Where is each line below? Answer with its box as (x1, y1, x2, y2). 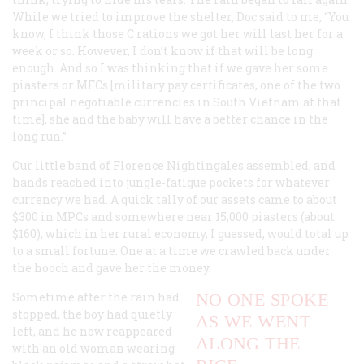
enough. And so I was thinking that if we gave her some (12, 59, 328, 76)
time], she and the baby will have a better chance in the (12, 110, 328, 127)
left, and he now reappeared (12, 323, 172, 339)
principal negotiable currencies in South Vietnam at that (12, 93, 341, 110)
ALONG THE (195, 332, 301, 353)
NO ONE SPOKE (195, 288, 329, 310)
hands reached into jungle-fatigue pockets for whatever (12, 174, 330, 190)
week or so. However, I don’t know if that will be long (12, 42, 313, 58)
